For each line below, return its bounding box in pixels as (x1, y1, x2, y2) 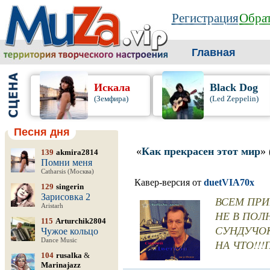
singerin (56, 182, 84, 191)
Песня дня (14, 126, 70, 138)
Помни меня (41, 157, 92, 168)
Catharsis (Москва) (41, 168, 94, 175)
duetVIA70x (204, 177, 254, 187)
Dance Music (41, 237, 77, 243)
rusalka (56, 251, 82, 260)
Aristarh (41, 202, 63, 209)
